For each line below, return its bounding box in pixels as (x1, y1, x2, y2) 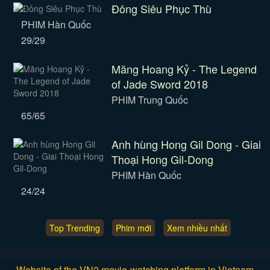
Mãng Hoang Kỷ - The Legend (111, 61, 257, 77)
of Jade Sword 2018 (111, 76, 208, 92)
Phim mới (115, 222, 151, 234)
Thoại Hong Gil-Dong (111, 151, 213, 167)
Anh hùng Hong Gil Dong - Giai (111, 136, 261, 152)
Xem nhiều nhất (166, 222, 227, 234)
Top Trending (49, 222, 100, 234)
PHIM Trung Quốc (111, 93, 188, 107)
